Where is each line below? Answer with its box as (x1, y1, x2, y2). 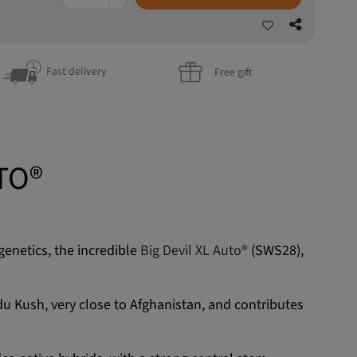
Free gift (214, 63, 253, 80)
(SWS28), (248, 240, 304, 261)
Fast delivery (45, 63, 107, 80)
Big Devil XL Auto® (140, 240, 248, 261)
